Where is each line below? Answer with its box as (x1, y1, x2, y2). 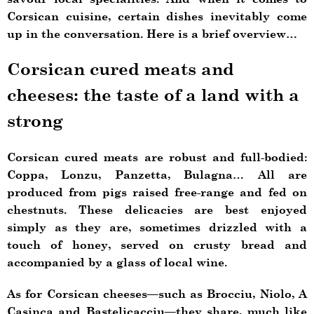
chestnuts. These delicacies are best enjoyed (7, 203, 307, 217)
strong (7, 110, 63, 132)
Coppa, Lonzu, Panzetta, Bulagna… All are (7, 168, 307, 182)
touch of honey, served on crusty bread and (7, 238, 307, 252)
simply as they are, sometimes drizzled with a (7, 220, 307, 234)
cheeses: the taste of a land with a (7, 84, 299, 106)
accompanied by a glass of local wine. (7, 255, 227, 269)
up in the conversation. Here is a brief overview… (7, 27, 297, 41)
